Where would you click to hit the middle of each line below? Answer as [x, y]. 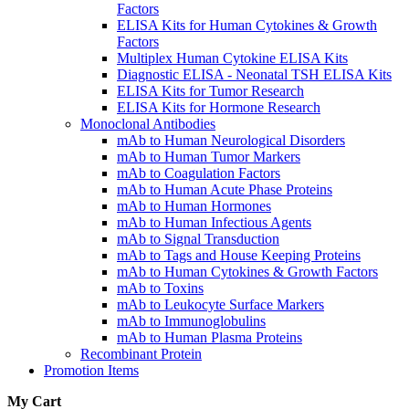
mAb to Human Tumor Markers [209, 156]
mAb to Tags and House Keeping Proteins [239, 255]
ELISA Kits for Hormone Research [219, 107]
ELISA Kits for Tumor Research [210, 90]
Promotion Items [91, 370]
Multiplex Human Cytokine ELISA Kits [232, 58]
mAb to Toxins [160, 288]
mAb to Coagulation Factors [199, 173]
